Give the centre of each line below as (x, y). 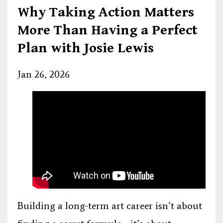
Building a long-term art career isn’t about (110, 205)
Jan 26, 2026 (44, 74)
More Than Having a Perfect (108, 30)
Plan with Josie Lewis (86, 48)
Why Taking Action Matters (106, 12)
